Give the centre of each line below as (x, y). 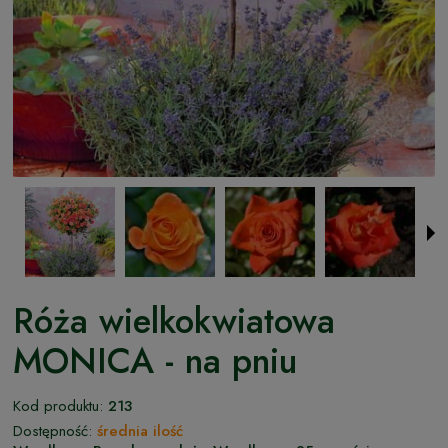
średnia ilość (140, 430)
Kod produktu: (58, 405)
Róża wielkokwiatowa (174, 320)
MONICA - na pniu (155, 360)
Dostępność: (52, 430)
